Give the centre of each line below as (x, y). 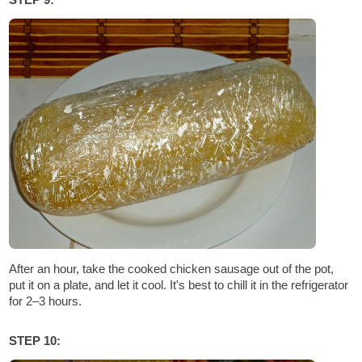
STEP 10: (35, 341)
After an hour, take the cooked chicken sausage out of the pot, (172, 269)
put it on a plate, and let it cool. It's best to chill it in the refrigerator (179, 285)
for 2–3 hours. (46, 301)
